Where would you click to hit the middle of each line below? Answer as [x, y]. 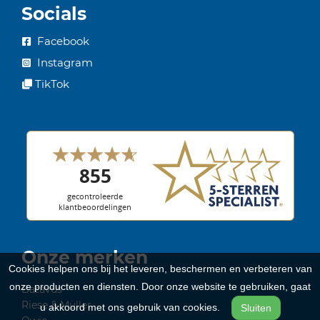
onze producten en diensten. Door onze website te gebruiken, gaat [160, 286]
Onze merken [85, 257]
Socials [54, 13]
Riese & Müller [56, 305]
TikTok [51, 84]
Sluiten [256, 308]
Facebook [62, 41]
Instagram [64, 62]
